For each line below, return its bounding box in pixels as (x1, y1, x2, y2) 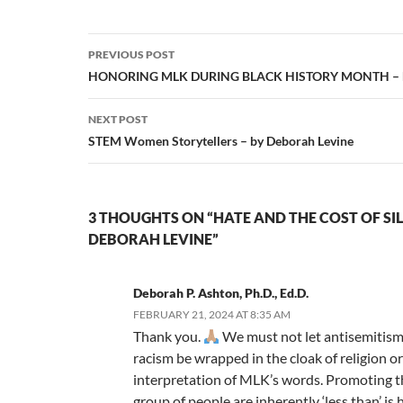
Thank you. (133, 327, 203, 345)
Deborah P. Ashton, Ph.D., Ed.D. (133, 285, 309, 301)
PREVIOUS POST (88, 48, 175, 62)
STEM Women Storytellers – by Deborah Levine (88, 133, 354, 149)
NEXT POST (88, 112, 148, 127)
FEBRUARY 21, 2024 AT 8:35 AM (133, 308, 291, 322)
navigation (87, 65, 199, 94)
